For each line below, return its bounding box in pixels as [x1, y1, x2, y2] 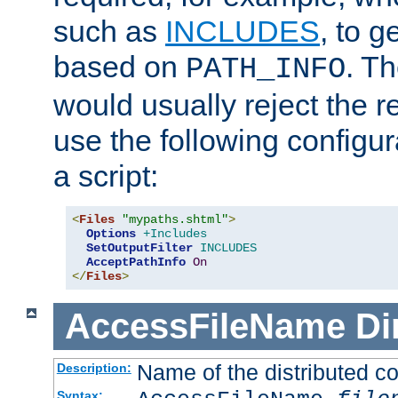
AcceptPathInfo [86, 255, 186, 270]
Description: [56, 360, 131, 375]
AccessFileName [64, 306, 346, 346]
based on [53, 50, 186, 84]
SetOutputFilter [86, 241, 193, 256]
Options [86, 227, 136, 242]
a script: [53, 159, 158, 194]
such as [53, 14, 165, 49]
